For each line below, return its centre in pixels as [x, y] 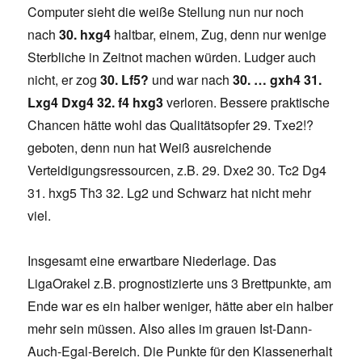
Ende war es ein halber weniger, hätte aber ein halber [181, 306]
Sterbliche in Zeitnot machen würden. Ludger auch [172, 57]
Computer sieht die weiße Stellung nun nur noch [166, 12]
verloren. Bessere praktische [247, 103]
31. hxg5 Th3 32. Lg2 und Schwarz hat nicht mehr [170, 193]
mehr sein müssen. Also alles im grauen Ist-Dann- [170, 329]
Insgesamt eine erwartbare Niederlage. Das [152, 261]
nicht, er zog [64, 80]
